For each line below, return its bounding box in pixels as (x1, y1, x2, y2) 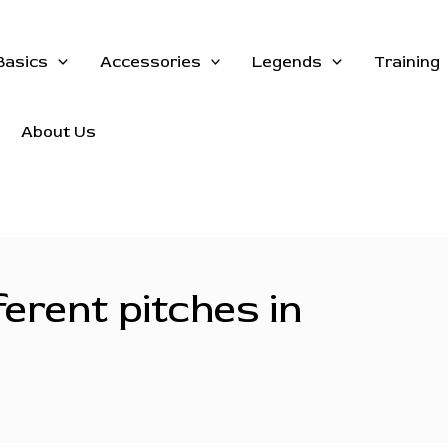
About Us (21, 122, 96, 142)
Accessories (99, 52, 201, 72)
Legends (252, 52, 323, 72)
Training (373, 52, 440, 72)
